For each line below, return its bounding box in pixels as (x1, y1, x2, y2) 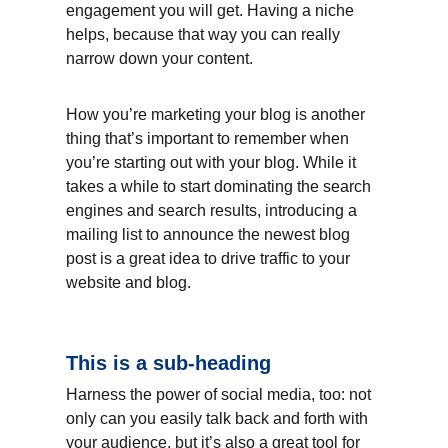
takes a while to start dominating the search (66, 177, 375, 195)
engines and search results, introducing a (66, 201, 361, 219)
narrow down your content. (66, 49, 253, 67)
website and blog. (66, 273, 191, 291)
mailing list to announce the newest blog (66, 225, 354, 243)
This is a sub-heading (66, 351, 271, 374)
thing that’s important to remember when (66, 129, 353, 147)
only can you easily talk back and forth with (66, 409, 372, 427)
